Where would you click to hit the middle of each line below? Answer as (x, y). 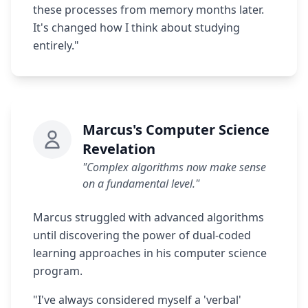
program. (58, 271)
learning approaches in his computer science (150, 253)
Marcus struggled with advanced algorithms (148, 217)
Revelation (119, 148)
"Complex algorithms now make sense (174, 167)
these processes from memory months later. (148, 9)
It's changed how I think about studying (136, 27)
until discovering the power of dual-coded (142, 235)
